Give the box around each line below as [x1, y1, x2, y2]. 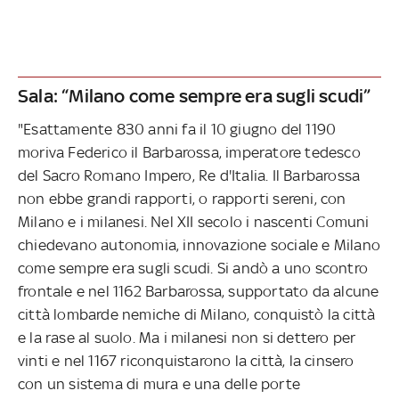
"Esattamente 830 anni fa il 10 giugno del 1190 [18, 119, 337, 138]
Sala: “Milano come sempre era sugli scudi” [18, 84, 371, 107]
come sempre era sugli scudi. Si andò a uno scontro [18, 258, 369, 277]
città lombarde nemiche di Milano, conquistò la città [18, 305, 376, 323]
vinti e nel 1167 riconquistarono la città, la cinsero [18, 351, 354, 370]
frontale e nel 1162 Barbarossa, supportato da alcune [18, 281, 379, 300]
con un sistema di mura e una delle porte [18, 374, 301, 393]
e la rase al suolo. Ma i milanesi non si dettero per [18, 328, 356, 346]
